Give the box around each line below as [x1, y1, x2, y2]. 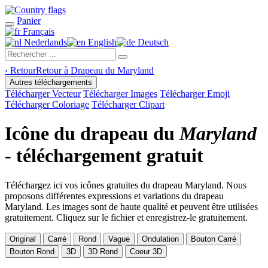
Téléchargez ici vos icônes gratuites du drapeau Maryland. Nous [5, 179, 246, 190]
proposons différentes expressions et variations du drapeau [5, 190, 224, 201]
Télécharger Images [83, 89, 157, 99]
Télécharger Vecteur [5, 89, 81, 99]
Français [20, 26, 54, 36]
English [86, 37, 117, 47]
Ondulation [142, 234, 179, 243]
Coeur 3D [130, 246, 162, 256]
